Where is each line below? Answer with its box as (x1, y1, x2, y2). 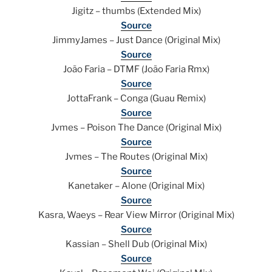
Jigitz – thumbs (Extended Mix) (71, 5, 201, 17)
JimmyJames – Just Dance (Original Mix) (52, 35, 220, 46)
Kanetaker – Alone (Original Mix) (67, 180, 205, 192)
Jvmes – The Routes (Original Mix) (64, 151, 208, 163)
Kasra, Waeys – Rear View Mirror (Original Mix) (38, 209, 234, 221)
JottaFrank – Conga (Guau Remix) (66, 93, 206, 104)
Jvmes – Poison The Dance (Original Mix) (50, 122, 222, 134)
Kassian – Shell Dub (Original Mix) (65, 239, 207, 250)
